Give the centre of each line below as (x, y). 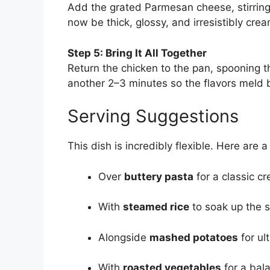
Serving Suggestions (153, 116)
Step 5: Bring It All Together (137, 53)
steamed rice (156, 207)
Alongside (124, 237)
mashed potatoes (194, 237)
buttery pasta (159, 176)
